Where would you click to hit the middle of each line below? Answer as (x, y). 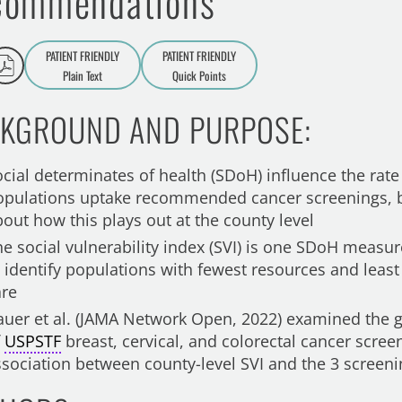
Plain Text (83, 75)
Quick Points (200, 75)
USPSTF (33, 341)
